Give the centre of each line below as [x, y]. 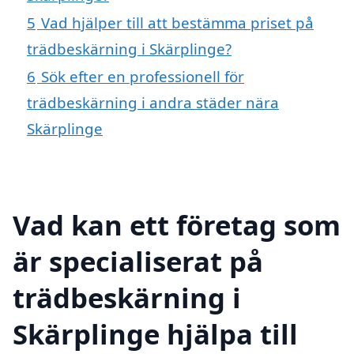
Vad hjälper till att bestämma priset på [177, 22]
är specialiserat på [138, 261]
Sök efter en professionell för [143, 76]
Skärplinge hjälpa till [155, 333]
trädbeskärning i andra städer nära [153, 102]
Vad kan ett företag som [177, 224]
